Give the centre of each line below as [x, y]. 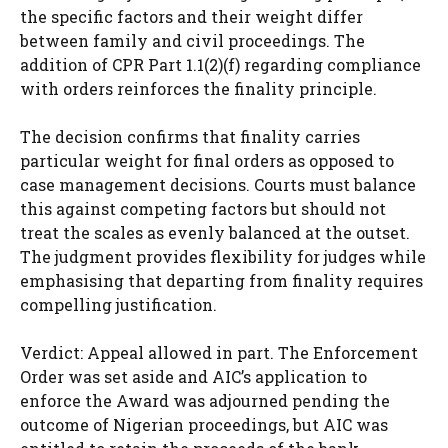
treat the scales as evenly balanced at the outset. [215, 232]
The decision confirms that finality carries [190, 136]
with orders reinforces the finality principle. [198, 88]
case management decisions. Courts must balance [218, 184]
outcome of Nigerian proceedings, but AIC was [204, 424]
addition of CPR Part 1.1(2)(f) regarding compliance [220, 64]
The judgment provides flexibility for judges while [223, 256]
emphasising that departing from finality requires [221, 280]
